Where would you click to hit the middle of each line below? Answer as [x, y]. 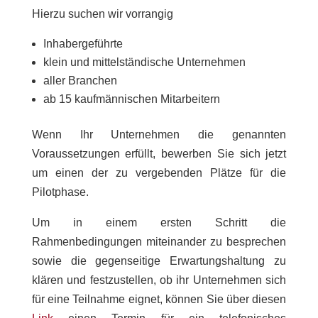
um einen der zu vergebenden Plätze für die [159, 172]
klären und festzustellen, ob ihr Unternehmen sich [159, 280]
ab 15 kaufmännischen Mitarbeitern [131, 99]
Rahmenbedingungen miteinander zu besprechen [159, 241]
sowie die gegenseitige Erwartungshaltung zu [159, 261]
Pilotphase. [60, 192]
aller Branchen [80, 80]
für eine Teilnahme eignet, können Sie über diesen [159, 299]
